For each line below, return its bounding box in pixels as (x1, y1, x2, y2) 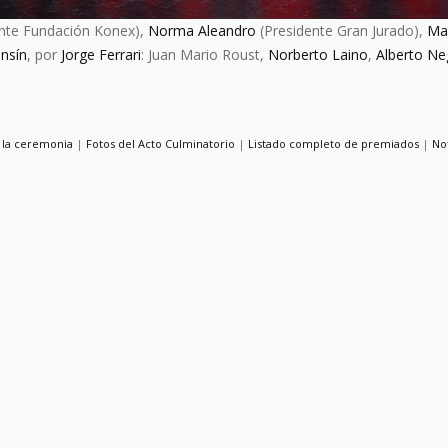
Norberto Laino (268, 45, 368, 64)
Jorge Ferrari (61, 45, 141, 64)
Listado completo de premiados (247, 136, 419, 151)
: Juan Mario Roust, (141, 45, 268, 64)
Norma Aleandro (147, 21, 256, 40)
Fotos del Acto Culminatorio (85, 136, 235, 151)
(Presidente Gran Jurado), (255, 21, 427, 40)
